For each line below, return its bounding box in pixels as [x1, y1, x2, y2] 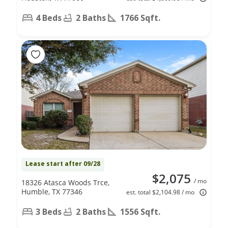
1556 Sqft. [120, 206, 160, 217]
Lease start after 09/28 [25, 159, 100, 168]
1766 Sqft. [120, 12, 160, 23]
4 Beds [36, 12, 62, 23]
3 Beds [36, 206, 62, 217]
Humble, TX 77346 [21, 186, 82, 196]
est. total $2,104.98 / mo [126, 187, 194, 196]
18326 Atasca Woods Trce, [21, 177, 109, 187]
